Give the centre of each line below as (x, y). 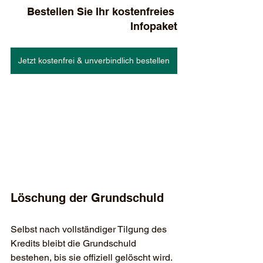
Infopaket (154, 26)
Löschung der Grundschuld (87, 198)
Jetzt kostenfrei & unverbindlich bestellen (94, 61)
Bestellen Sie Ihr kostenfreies (102, 12)
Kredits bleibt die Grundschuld (75, 244)
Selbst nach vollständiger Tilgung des (90, 230)
